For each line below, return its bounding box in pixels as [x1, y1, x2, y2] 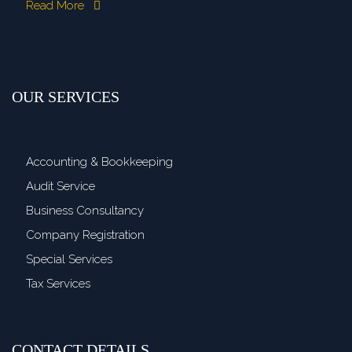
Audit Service [26, 179, 95, 193]
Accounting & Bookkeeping [26, 155, 173, 169]
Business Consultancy [26, 203, 144, 218]
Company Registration [26, 228, 145, 242]
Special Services [26, 252, 112, 266]
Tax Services [26, 277, 90, 291]
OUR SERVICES [12, 88, 119, 105]
